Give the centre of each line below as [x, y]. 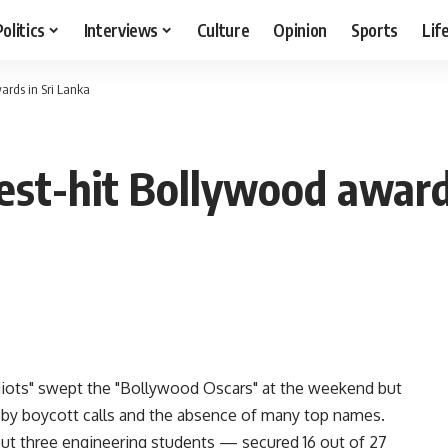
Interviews [121, 29]
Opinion [300, 29]
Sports [375, 29]
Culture [223, 29]
